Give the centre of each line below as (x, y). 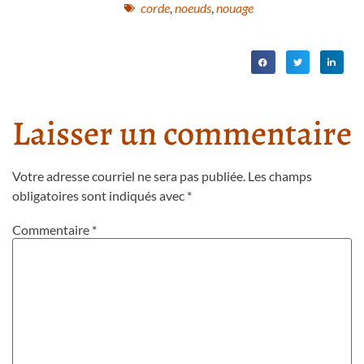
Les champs (280, 175)
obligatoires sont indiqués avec (100, 195)
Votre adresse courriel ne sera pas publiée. (129, 175)
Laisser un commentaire (182, 132)
